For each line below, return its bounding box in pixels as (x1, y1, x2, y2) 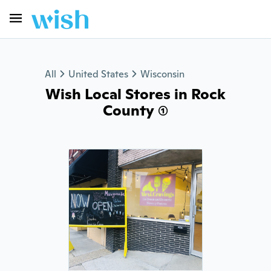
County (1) (103, 101, 168, 120)
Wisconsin (140, 68, 184, 80)
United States (68, 68, 128, 80)
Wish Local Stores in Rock (45, 85, 226, 103)
